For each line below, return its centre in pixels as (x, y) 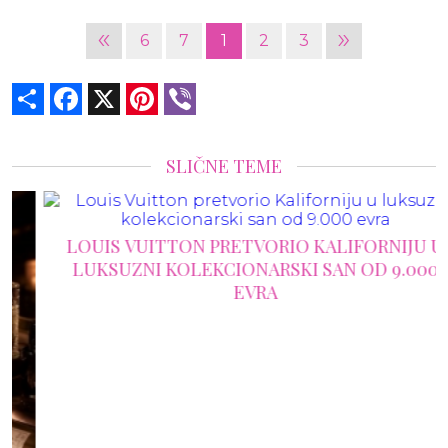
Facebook (123, 90)
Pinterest (197, 90)
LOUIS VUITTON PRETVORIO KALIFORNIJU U (225, 245)
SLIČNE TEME (224, 165)
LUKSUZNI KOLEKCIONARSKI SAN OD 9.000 (225, 268)
